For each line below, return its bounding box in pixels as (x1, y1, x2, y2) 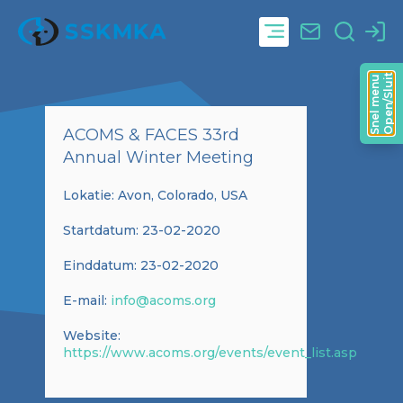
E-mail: (63, 292, 111, 309)
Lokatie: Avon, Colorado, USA (63, 187, 247, 203)
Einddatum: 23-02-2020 (63, 257, 219, 273)
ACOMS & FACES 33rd (63, 125, 239, 145)
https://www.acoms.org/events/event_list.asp (63, 345, 357, 361)
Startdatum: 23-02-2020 (63, 222, 220, 238)
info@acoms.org (111, 292, 216, 309)
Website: (63, 327, 121, 344)
